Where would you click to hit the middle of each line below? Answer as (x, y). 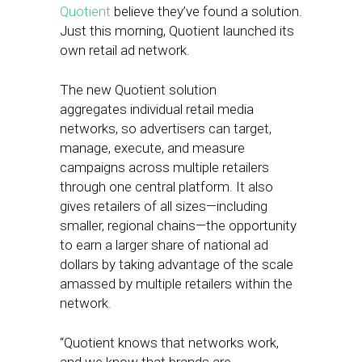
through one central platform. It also (166, 187)
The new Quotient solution (138, 90)
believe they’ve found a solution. (206, 11)
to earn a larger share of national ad (164, 245)
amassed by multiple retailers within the (176, 284)
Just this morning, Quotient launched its (177, 31)
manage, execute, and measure (152, 148)
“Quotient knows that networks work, (169, 343)
